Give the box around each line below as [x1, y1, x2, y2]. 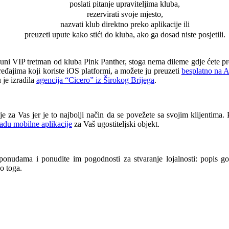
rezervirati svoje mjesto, [86, 9, 163, 18]
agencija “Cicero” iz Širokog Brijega [36, 75, 154, 84]
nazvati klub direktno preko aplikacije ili [60, 19, 190, 29]
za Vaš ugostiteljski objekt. [72, 119, 159, 128]
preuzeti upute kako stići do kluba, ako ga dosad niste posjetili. [24, 30, 225, 39]
